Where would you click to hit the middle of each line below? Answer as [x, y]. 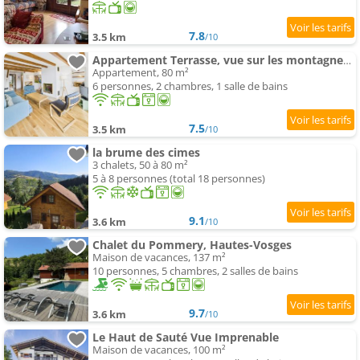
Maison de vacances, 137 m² [159, 258]
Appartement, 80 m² [141, 73]
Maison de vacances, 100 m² [159, 350]
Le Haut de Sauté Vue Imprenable [186, 337]
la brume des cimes [146, 153]
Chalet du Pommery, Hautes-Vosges [192, 245]
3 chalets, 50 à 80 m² [140, 165]
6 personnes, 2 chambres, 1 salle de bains [190, 86]
